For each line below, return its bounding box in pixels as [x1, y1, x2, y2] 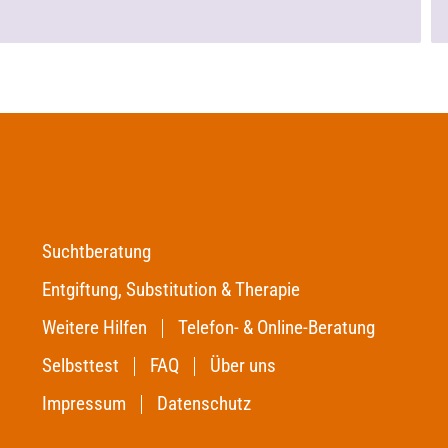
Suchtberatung [41, 240, 151, 263]
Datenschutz [156, 392, 251, 415]
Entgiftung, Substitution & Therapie [41, 278, 300, 301]
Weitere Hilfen [41, 316, 147, 339]
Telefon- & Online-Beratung [177, 316, 375, 339]
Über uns [209, 354, 276, 377]
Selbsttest [41, 354, 119, 377]
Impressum [41, 392, 126, 415]
